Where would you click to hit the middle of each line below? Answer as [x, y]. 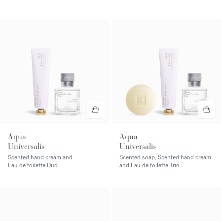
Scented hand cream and [40, 157]
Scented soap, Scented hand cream [165, 157]
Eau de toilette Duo [33, 165]
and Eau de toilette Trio [149, 165]
